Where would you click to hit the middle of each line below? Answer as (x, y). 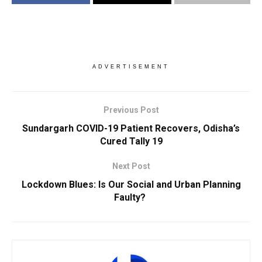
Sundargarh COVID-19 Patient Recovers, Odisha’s (131, 129)
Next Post (131, 166)
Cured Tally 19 (131, 142)
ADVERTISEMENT (131, 67)
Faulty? (131, 198)
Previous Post (131, 110)
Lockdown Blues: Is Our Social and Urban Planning (131, 185)
